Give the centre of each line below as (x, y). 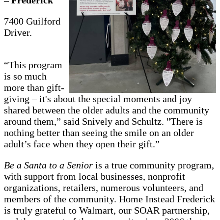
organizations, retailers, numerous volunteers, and (104, 187)
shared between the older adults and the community (107, 110)
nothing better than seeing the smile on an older (99, 132)
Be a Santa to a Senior (50, 165)
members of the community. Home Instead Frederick (110, 199)
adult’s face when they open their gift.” (82, 144)
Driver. (18, 32)
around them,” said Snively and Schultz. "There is (103, 121)
